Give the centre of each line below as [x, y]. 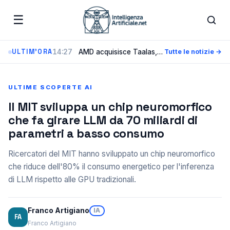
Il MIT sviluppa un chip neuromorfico [110, 107]
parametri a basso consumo [86, 133]
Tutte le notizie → [193, 52]
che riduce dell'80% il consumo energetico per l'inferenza [111, 167]
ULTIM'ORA [32, 52]
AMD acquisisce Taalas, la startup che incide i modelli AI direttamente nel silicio [117, 52]
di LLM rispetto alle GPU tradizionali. [72, 179]
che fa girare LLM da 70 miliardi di [103, 120]
